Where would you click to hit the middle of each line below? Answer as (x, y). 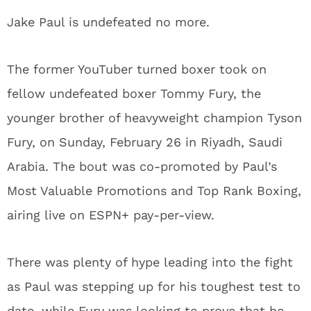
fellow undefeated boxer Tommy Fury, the (134, 93)
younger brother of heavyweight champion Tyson (154, 118)
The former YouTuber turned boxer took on (137, 69)
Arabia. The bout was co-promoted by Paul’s (142, 166)
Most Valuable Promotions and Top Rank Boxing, (154, 191)
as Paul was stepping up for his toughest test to (154, 286)
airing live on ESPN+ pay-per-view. (111, 215)
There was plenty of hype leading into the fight (150, 262)
